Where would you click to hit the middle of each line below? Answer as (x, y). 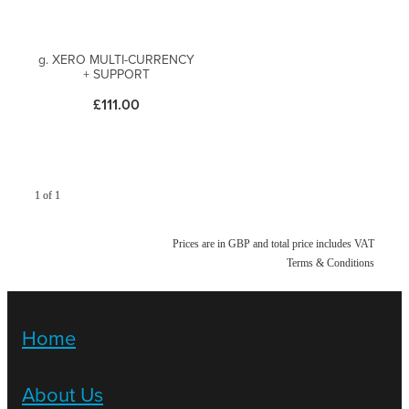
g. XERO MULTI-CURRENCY (116, 60)
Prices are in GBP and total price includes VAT (273, 244)
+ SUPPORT (116, 74)
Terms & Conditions (330, 263)
